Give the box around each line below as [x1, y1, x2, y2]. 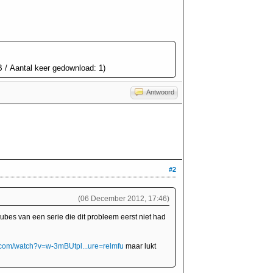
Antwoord [146, 88, 174, 96]
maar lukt [124, 242, 156, 250]
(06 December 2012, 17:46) [78, 194, 169, 203]
